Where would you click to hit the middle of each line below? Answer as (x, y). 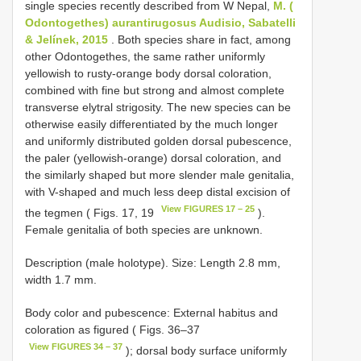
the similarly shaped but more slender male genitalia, (160, 175)
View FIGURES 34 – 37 (76, 346)
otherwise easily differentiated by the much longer (151, 124)
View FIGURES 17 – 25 (208, 209)
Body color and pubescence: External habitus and (151, 312)
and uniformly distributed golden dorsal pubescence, (158, 141)
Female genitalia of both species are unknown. (144, 229)
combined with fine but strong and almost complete (155, 91)
